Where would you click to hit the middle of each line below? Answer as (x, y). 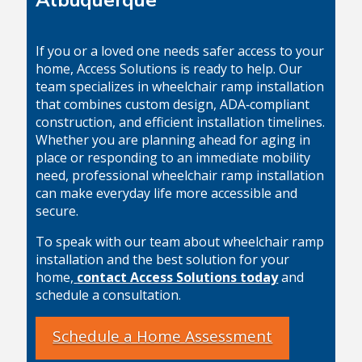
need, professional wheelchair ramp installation (180, 175)
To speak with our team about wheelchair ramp (180, 241)
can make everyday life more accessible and (167, 193)
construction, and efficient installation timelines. (181, 122)
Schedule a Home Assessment (163, 336)
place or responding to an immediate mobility (173, 157)
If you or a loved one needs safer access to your (180, 51)
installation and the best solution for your (163, 259)
